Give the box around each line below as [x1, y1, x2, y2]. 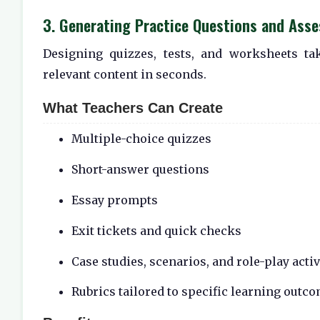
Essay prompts [71, 192, 158, 207]
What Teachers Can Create [43, 100, 223, 116]
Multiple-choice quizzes [71, 131, 211, 146]
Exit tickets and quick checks [71, 223, 241, 238]
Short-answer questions [71, 162, 209, 177]
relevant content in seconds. [43, 66, 206, 81]
